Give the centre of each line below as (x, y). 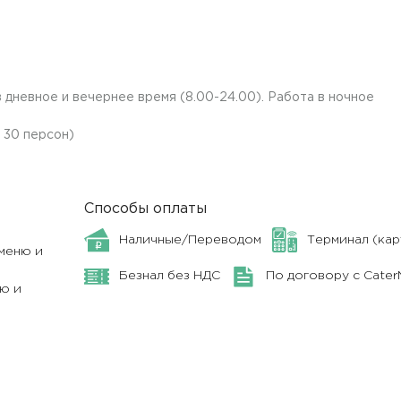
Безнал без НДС (170, 276)
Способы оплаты (146, 209)
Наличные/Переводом (191, 240)
